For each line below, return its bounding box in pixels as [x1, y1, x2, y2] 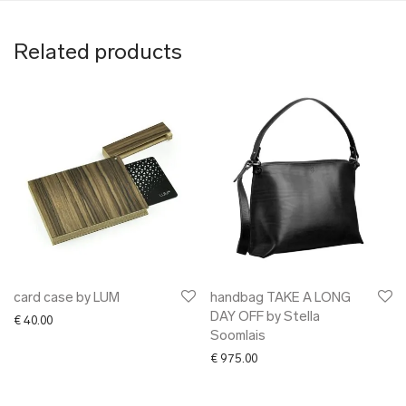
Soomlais [210, 330, 266, 343]
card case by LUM [14, 292, 120, 305]
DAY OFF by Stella [210, 311, 320, 324]
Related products [14, 43, 182, 64]
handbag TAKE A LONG [210, 292, 351, 305]
